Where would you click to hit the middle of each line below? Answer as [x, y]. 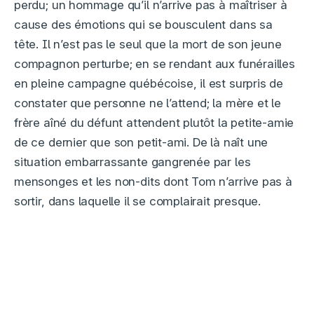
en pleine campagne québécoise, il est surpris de [149, 84]
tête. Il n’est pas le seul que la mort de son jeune [148, 45]
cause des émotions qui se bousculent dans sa [143, 25]
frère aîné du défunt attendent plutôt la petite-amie [154, 123]
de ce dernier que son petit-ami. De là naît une [141, 143]
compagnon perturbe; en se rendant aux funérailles [155, 64]
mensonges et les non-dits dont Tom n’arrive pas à [153, 182]
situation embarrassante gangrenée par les [132, 162]
